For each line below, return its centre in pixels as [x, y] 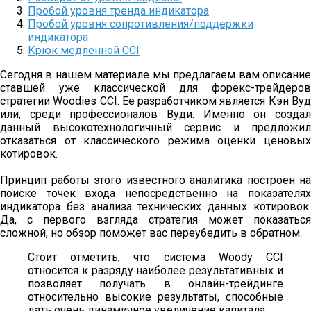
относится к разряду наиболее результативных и [155, 270]
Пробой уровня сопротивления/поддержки [141, 24]
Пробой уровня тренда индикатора [118, 10]
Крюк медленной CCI [84, 50]
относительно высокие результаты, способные [155, 296]
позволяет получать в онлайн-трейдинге [155, 283]
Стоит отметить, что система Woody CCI [155, 257]
